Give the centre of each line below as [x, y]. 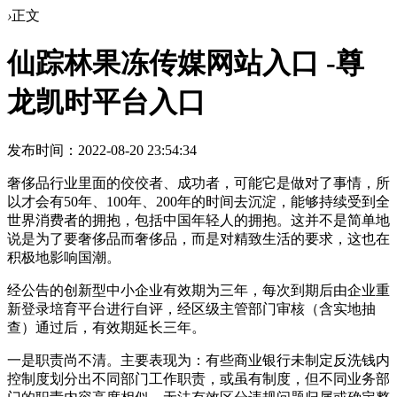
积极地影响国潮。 [64, 257]
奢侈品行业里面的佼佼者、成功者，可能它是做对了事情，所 [198, 183]
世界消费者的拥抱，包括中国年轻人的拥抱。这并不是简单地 [198, 220]
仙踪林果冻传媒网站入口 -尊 [186, 63]
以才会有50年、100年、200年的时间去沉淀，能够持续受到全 [198, 201]
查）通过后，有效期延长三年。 [106, 327]
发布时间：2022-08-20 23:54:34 [102, 150]
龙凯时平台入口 [106, 102]
